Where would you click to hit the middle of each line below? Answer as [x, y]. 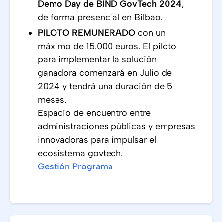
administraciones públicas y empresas [116, 126]
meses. [52, 100]
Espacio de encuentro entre [94, 113]
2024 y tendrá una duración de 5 [105, 86]
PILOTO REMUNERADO [86, 33]
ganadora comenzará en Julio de [105, 73]
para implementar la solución [97, 59]
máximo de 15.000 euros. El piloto [107, 46]
